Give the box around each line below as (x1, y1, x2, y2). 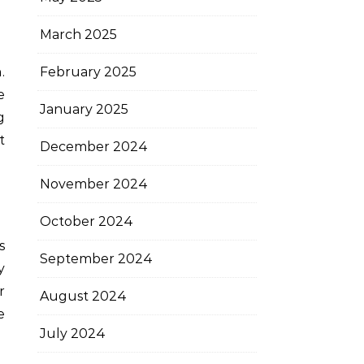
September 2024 (40, 251, 153, 266)
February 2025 (40, 64, 136, 80)
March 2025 (40, 27, 117, 42)
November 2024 (40, 176, 148, 192)
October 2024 (40, 214, 133, 229)
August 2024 (40, 288, 127, 304)
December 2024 (40, 139, 148, 154)
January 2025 (40, 102, 128, 117)
